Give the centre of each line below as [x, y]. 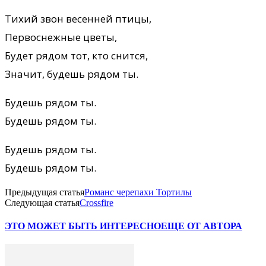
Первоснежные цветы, [61, 37]
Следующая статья [42, 202]
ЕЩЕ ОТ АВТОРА [202, 226]
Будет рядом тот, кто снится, [76, 55]
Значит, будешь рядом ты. [72, 74]
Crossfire [96, 202]
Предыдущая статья [45, 192]
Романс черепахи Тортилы [138, 192]
